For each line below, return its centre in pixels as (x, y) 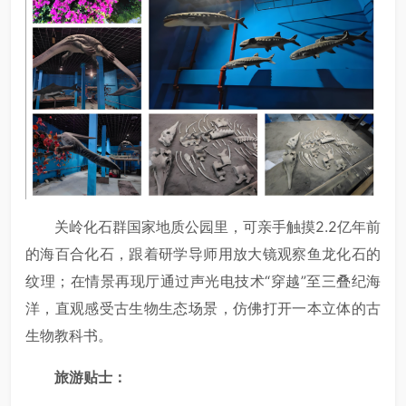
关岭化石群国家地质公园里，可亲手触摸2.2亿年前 (217, 227)
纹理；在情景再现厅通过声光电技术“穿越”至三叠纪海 (203, 281)
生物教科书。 (69, 336)
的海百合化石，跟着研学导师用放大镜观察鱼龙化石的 (203, 254)
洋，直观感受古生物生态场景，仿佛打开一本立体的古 (203, 309)
